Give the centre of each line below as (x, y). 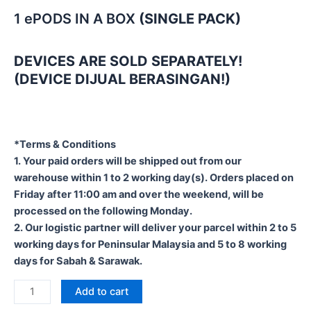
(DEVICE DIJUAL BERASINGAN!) (122, 79)
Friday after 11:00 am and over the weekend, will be (139, 195)
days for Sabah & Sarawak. (78, 261)
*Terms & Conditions (65, 145)
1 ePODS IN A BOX (76, 18)
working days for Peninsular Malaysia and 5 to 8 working (150, 245)
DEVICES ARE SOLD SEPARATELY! (128, 61)
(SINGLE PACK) (190, 18)
